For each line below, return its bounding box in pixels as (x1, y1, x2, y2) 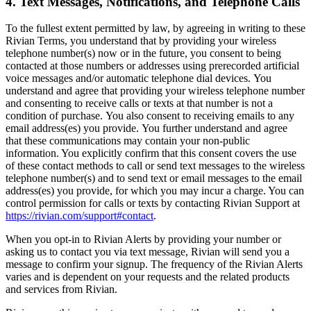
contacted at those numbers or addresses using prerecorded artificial (6, 60, 299, 72)
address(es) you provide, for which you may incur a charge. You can (6, 185, 304, 197)
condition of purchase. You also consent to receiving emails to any (6, 110, 294, 122)
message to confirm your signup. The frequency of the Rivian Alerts (6, 258, 303, 271)
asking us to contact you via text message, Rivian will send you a (6, 246, 289, 258)
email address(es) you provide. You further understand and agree (6, 122, 287, 135)
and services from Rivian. (6, 283, 117, 296)
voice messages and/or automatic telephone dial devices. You (6, 72, 271, 85)
